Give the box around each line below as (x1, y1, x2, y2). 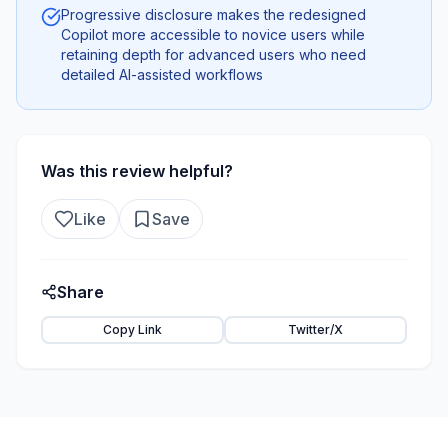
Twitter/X (288, 322, 343, 337)
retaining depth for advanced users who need (61, 46, 366, 63)
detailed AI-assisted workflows (61, 66, 263, 83)
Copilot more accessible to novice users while (61, 26, 365, 43)
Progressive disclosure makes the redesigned (61, 6, 366, 23)
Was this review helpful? (41, 161, 233, 181)
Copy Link (103, 322, 162, 337)
